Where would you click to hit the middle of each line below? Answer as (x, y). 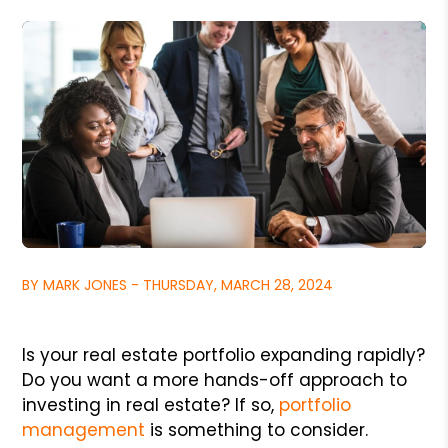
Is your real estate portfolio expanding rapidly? (224, 354)
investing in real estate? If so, (151, 404)
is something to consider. (257, 429)
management (84, 429)
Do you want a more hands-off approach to (215, 379)
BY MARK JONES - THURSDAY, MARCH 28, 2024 (178, 284)
